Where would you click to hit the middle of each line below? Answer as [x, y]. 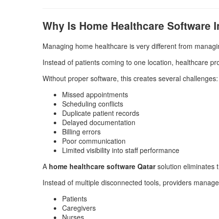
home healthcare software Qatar [102, 166]
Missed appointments [95, 94]
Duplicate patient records [101, 113]
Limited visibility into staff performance [121, 150]
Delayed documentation [99, 122]
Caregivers [79, 208]
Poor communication [94, 141]
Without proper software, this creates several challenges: [130, 78]
